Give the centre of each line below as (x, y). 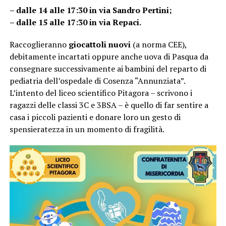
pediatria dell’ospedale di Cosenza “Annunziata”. (97, 81)
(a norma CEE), (158, 45)
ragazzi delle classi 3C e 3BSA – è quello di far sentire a (109, 105)
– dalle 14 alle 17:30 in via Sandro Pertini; (91, 10)
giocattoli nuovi (99, 45)
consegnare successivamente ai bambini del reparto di (108, 69)
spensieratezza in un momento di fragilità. (87, 129)
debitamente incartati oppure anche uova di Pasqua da (109, 57)
